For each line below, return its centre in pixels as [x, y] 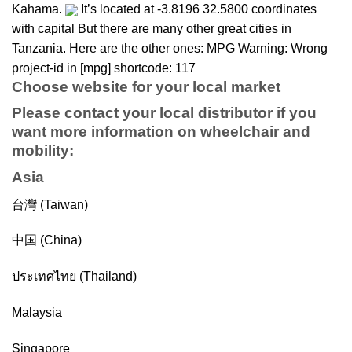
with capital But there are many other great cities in [152, 28]
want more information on [106, 132]
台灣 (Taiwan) [50, 204]
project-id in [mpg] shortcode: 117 [104, 68]
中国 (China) [47, 240]
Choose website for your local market [146, 86]
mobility [40, 151]
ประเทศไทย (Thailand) [74, 277]
